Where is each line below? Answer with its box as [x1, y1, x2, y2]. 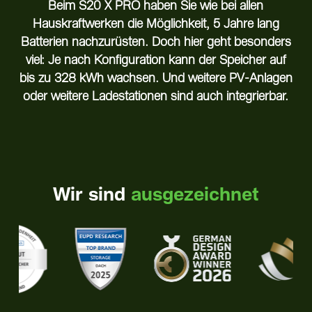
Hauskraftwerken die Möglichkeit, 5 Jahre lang [32, 17, 279, 31]
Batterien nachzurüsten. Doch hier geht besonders [20, 36, 291, 49]
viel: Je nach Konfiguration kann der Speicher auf [25, 54, 286, 67]
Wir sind [52, 185, 131, 205]
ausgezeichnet [130, 185, 259, 205]
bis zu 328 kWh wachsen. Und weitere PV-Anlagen [19, 72, 292, 85]
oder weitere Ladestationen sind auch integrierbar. [23, 90, 289, 103]
